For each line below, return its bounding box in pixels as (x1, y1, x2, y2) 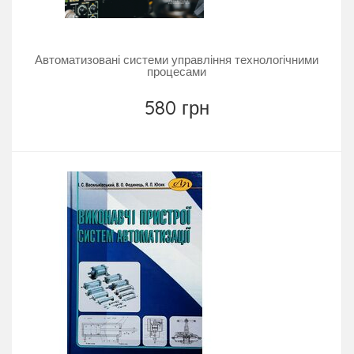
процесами (147, 63, 206, 79)
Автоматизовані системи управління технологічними (35, 51, 318, 67)
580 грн (144, 95, 209, 119)
